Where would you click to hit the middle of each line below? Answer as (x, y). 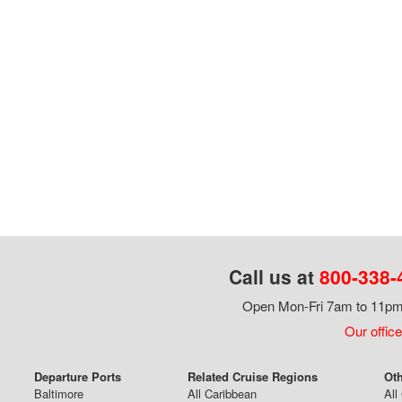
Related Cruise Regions (253, 377)
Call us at (274, 277)
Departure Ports (78, 377)
